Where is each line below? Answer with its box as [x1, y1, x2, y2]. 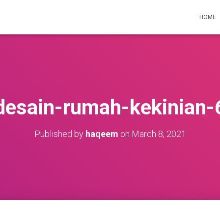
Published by [34, 129, 85, 139]
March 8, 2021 [131, 129, 186, 139]
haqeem [85, 129, 118, 139]
